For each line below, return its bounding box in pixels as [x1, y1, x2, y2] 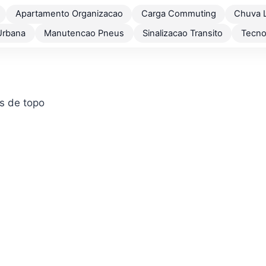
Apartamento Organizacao [15, 8, 123, 20]
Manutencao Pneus [44, 27, 125, 39]
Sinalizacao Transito [142, 27, 223, 39]
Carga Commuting [141, 8, 216, 20]
